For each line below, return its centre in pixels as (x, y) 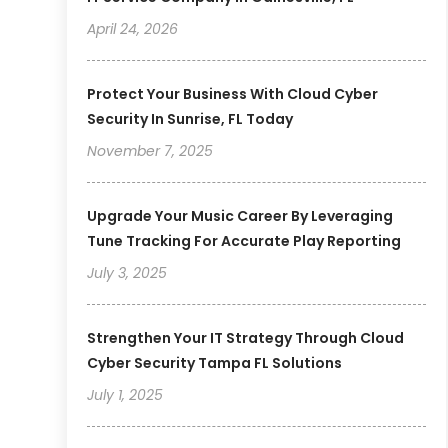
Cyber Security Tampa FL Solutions (215, 363)
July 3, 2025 (127, 273)
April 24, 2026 (133, 29)
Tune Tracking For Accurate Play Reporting (244, 241)
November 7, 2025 (150, 151)
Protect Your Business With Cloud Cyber (233, 94)
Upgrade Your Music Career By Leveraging (240, 216)
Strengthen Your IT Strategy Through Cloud (246, 338)
